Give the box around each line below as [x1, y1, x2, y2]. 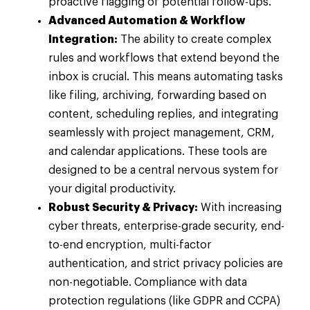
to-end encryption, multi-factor [48, 239, 211, 251]
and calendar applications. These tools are [48, 146, 267, 158]
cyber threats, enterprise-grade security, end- [48, 221, 284, 232]
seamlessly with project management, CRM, [48, 127, 275, 139]
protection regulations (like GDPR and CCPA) [48, 295, 280, 307]
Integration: [48, 34, 118, 46]
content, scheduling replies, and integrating [48, 109, 278, 120]
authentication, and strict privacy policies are [48, 258, 283, 270]
